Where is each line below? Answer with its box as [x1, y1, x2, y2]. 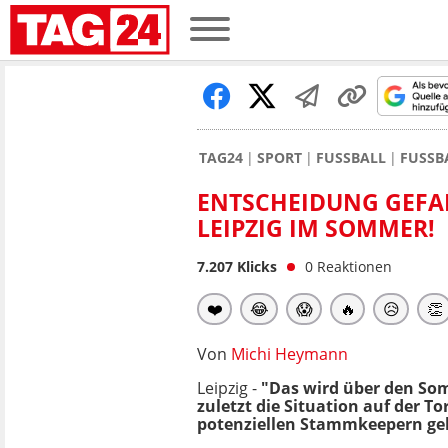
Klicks [233, 257, 277, 276]
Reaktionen [317, 257, 392, 276]
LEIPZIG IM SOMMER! [197, 212, 435, 244]
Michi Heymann [231, 343, 348, 365]
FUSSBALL [316, 148, 386, 167]
